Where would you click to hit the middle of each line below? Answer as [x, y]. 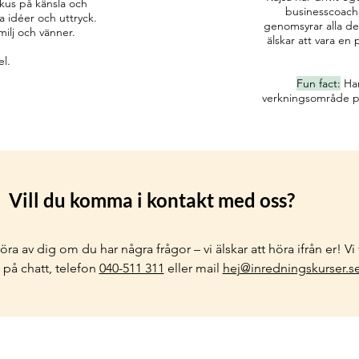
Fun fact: [318, 83]
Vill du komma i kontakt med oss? [151, 200]
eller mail [193, 268]
